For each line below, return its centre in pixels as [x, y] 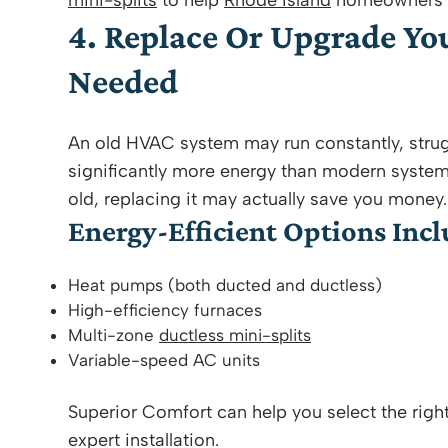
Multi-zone [113, 335]
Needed [123, 81]
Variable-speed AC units [164, 360]
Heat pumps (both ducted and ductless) [225, 285]
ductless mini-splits [235, 335]
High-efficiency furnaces [165, 310]
